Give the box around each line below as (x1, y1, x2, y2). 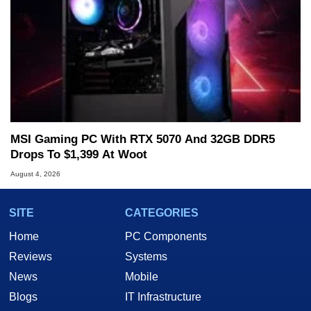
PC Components (125, 230, 207, 243)
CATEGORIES (125, 207, 199, 219)
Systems (125, 251, 167, 263)
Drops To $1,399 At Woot (10, 147, 147, 161)
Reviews (9, 251, 52, 263)
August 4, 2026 (10, 170, 60, 178)
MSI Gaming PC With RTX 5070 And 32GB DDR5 (10, 132, 275, 146)
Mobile (125, 271, 158, 283)
